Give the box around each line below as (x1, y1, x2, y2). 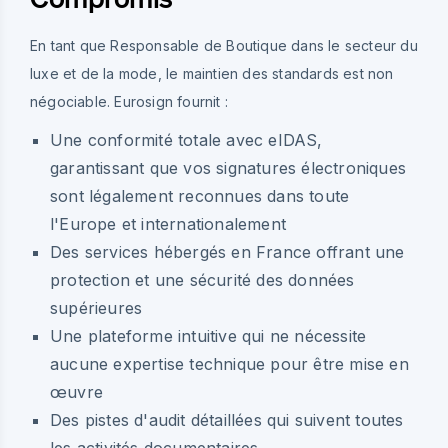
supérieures (50, 297, 143, 318)
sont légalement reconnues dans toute (50, 185, 350, 206)
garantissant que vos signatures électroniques (50, 157, 407, 178)
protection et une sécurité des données (50, 269, 355, 290)
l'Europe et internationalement (50, 213, 286, 234)
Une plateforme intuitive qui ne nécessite (50, 325, 367, 346)
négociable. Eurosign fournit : (30, 92, 228, 110)
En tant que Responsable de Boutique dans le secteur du (30, 36, 418, 54)
